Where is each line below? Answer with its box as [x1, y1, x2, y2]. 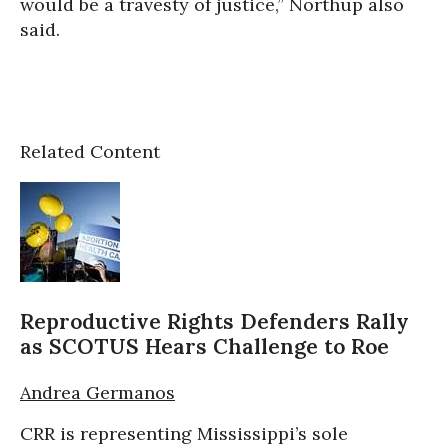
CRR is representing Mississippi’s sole [20, 422, 348, 446]
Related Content [20, 140, 160, 164]
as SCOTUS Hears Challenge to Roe [20, 333, 389, 361]
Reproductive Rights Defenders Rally [20, 308, 409, 336]
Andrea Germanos [20, 381, 175, 405]
